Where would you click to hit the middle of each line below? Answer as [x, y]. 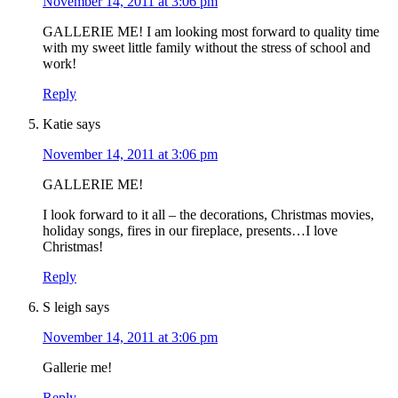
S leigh [62, 307]
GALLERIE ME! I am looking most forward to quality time [211, 32]
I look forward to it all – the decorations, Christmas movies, [208, 215]
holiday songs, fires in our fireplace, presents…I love [190, 231]
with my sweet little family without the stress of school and [207, 48]
